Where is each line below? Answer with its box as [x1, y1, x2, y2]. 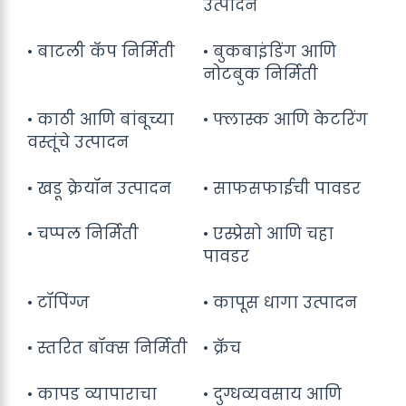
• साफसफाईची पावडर [203, 177, 361, 199]
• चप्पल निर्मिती [27, 223, 139, 245]
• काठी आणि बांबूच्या [27, 109, 174, 130]
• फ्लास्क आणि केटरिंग [203, 109, 368, 130]
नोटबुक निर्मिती [203, 63, 318, 85]
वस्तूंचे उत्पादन [27, 131, 129, 153]
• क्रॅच [203, 337, 241, 359]
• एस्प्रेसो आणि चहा [203, 223, 333, 245]
